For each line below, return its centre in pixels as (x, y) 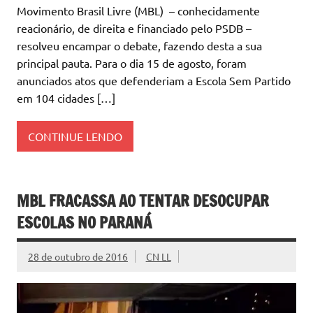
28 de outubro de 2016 (78, 257)
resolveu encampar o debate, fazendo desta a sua (139, 46)
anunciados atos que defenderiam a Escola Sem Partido (154, 81)
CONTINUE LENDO (75, 136)
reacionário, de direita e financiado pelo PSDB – (134, 28)
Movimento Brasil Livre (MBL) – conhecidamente (138, 11)
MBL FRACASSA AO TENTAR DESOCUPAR (143, 201)
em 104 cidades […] (66, 98)
